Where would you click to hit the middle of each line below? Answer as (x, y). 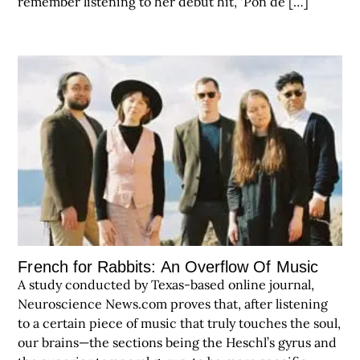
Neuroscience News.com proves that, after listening (173, 304)
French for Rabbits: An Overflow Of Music (168, 267)
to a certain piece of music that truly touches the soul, (180, 323)
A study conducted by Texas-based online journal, (166, 285)
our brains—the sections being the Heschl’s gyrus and (178, 343)
